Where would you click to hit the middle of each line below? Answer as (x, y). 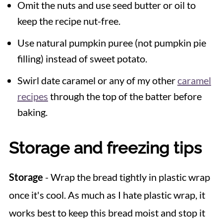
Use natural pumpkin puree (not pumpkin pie (111, 43)
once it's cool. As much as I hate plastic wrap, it (107, 195)
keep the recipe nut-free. (69, 21)
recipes (32, 96)
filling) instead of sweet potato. (82, 59)
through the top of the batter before (125, 96)
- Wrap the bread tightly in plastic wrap (126, 177)
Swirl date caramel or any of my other (97, 81)
